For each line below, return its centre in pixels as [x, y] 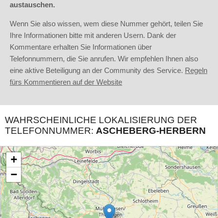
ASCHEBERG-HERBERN [151, 131]
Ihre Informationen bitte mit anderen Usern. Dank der [93, 36]
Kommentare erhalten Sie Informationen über [81, 47]
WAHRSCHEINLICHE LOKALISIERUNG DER [101, 120]
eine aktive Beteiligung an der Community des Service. [97, 71]
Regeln [196, 71]
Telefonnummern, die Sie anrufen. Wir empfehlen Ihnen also [104, 59]
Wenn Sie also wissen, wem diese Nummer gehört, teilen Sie [106, 24]
